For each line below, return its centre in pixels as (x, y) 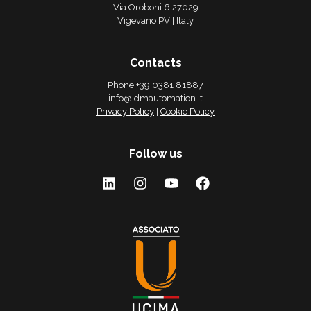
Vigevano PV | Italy (155, 20)
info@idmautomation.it (155, 98)
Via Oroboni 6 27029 (155, 7)
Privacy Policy (125, 111)
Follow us (155, 153)
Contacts (155, 62)
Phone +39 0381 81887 (155, 85)
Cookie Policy (187, 111)
